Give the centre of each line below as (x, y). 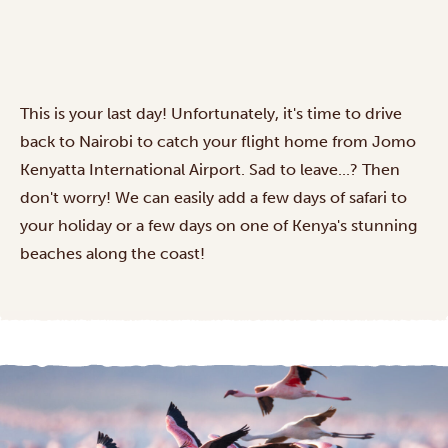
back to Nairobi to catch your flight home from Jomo (218, 141)
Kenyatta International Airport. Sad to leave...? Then (210, 169)
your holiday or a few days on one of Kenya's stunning (218, 225)
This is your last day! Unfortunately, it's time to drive (211, 113)
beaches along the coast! (112, 253)
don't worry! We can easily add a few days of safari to (213, 197)
